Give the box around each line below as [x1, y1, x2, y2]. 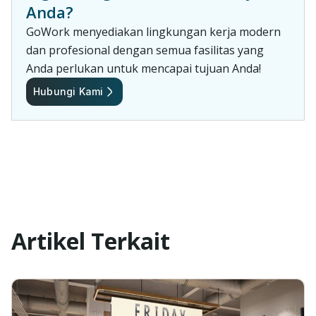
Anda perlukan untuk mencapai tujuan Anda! [26, 60, 261, 76]
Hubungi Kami [33, 85, 104, 97]
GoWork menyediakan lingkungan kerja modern [26, 23, 281, 39]
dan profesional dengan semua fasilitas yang [26, 42, 264, 58]
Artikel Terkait [11, 225, 170, 256]
